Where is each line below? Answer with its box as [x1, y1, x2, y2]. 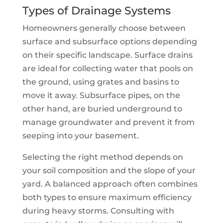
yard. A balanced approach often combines [22, 179, 198, 189]
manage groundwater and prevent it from [22, 117, 195, 127]
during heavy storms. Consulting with [22, 206, 174, 216]
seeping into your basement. [22, 131, 139, 140]
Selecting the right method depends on [22, 152, 183, 162]
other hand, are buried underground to [22, 104, 182, 113]
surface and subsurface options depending [22, 37, 197, 46]
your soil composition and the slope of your [22, 166, 196, 175]
